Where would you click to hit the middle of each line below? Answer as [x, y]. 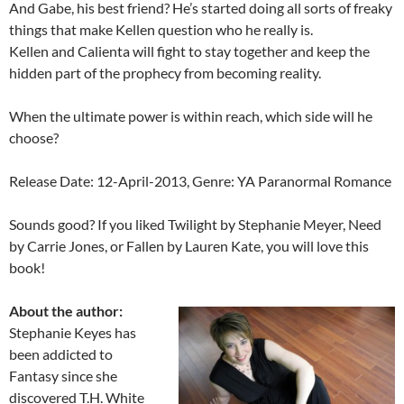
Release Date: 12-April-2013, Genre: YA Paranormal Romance [200, 180]
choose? [34, 137]
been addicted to [61, 353]
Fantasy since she [63, 375]
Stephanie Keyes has [73, 332]
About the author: [66, 310]
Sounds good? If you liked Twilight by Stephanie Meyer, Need [195, 224]
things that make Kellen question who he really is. [161, 29]
